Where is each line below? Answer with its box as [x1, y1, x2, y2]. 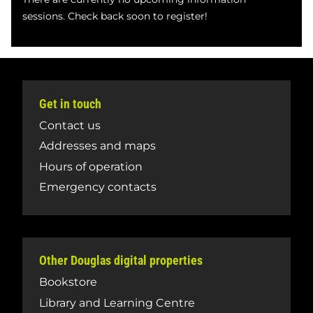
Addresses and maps [39, 139, 156, 153]
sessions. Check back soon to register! [22, 9, 208, 22]
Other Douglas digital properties [39, 253, 203, 268]
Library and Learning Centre [39, 296, 195, 310]
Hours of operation [39, 159, 143, 173]
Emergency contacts [39, 180, 156, 194]
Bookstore [39, 275, 97, 289]
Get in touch [39, 96, 101, 111]
